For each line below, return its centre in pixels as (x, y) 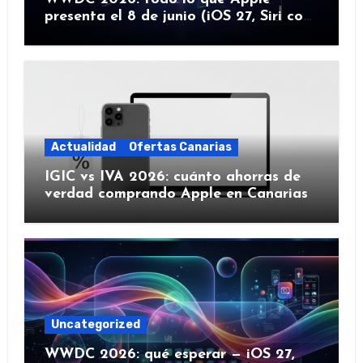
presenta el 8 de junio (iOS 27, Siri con (177, 17)
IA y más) (77, 34)
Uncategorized (95, 325)
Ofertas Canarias (180, 147)
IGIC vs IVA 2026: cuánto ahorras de (172, 177)
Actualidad (83, 147)
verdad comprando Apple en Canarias (176, 194)
